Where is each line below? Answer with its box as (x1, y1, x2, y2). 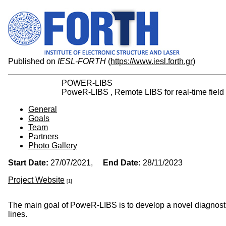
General (28, 105, 57, 114)
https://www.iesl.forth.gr (110, 57, 193, 66)
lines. (8, 210, 27, 218)
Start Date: (8, 158, 48, 167)
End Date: (103, 158, 141, 167)
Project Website (8, 176, 65, 184)
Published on (8, 57, 58, 66)
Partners (28, 132, 59, 141)
